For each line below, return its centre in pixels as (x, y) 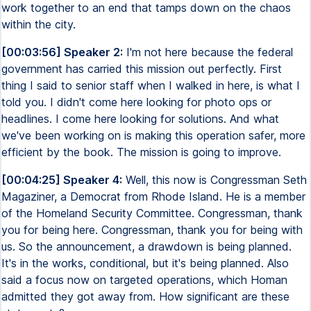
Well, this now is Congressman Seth (215, 180)
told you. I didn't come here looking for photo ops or (136, 102)
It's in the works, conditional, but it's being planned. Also (145, 263)
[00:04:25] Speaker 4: (62, 180)
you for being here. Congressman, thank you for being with (152, 230)
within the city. (39, 24)
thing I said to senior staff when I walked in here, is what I (151, 85)
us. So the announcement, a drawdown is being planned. (146, 246)
